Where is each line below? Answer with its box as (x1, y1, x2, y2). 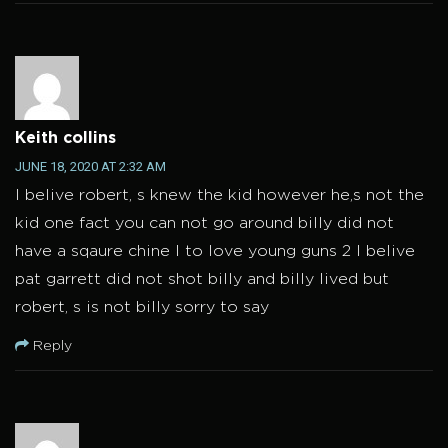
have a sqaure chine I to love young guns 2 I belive (15, 244, 415, 260)
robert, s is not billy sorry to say (15, 300, 269, 316)
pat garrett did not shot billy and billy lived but (15, 272, 389, 288)
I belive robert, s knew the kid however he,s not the (15, 188, 424, 204)
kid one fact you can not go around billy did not (15, 216, 394, 232)
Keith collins (15, 131, 116, 147)
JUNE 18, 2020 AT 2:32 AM (15, 159, 166, 175)
